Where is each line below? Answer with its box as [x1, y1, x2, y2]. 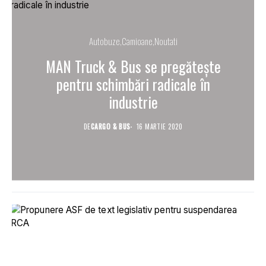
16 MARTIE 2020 [136, 122, 182, 132]
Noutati [154, 34, 178, 48]
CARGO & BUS [90, 122, 131, 132]
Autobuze [88, 34, 120, 48]
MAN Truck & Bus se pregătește [45, 55, 221, 78]
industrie [108, 91, 158, 113]
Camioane [121, 34, 153, 48]
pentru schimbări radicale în [56, 73, 210, 96]
